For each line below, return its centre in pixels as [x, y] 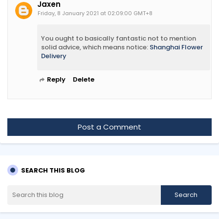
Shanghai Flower [176, 47]
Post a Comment [109, 127]
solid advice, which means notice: [95, 47]
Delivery [54, 56]
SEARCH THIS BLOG [53, 170]
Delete [84, 79]
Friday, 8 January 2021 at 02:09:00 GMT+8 [95, 13]
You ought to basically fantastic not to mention [119, 38]
